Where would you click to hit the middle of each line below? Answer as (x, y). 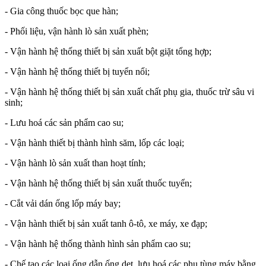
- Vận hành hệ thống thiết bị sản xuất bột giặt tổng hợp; (108, 51)
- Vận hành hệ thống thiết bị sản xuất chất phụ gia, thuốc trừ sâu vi (129, 91)
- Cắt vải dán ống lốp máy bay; (63, 203)
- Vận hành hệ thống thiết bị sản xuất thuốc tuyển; (98, 183)
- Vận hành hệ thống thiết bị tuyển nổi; (77, 71)
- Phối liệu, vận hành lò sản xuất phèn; (77, 31)
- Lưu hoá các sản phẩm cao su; (64, 122)
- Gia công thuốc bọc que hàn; (61, 11)
